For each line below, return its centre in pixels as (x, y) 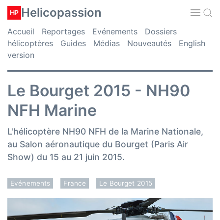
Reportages (63, 31)
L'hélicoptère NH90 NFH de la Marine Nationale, (105, 131)
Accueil (21, 31)
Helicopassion (61, 13)
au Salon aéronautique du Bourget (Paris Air (98, 144)
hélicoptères (30, 43)
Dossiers (161, 31)
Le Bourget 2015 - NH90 (99, 91)
